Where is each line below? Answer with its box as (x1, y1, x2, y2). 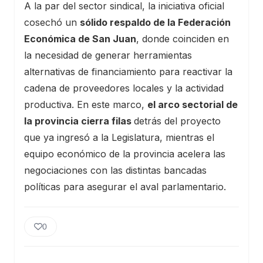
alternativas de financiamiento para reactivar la (24, 65, 232, 77)
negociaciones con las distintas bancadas (24, 164, 207, 176)
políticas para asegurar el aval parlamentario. (24, 180, 226, 193)
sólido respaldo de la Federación (80, 16, 231, 28)
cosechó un (24, 16, 80, 28)
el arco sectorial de (147, 98, 238, 110)
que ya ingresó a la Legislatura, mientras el (24, 131, 214, 143)
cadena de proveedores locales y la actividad (24, 82, 224, 94)
